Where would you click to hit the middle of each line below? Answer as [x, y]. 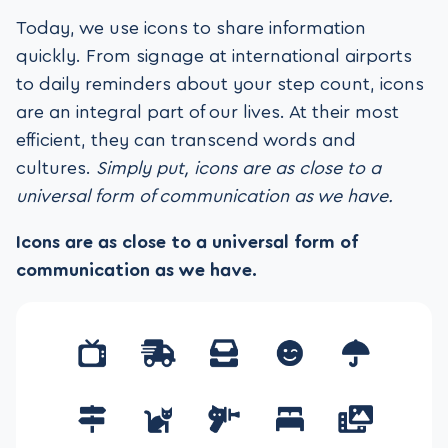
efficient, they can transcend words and [186, 139]
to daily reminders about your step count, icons [220, 83]
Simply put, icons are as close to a [238, 167]
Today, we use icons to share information [191, 27]
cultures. [56, 167]
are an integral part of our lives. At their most [207, 111]
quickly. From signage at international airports [214, 55]
